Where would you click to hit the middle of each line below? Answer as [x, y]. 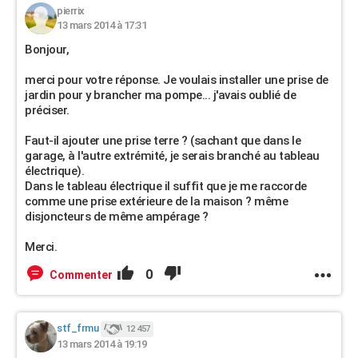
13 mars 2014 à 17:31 [101, 25]
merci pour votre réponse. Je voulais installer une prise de [177, 80]
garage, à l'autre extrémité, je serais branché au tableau [172, 156]
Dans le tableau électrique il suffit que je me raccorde [166, 186]
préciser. [47, 110]
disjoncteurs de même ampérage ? [117, 217]
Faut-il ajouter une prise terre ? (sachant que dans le [163, 141]
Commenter [81, 275]
